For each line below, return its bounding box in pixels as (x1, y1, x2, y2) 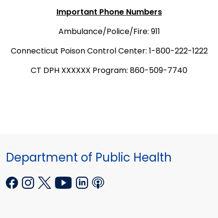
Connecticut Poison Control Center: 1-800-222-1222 (10, 45, 208, 56)
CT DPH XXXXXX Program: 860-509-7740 (31, 64, 187, 76)
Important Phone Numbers (56, 6, 162, 18)
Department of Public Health (6, 149, 172, 165)
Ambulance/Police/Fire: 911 (58, 25, 160, 37)
